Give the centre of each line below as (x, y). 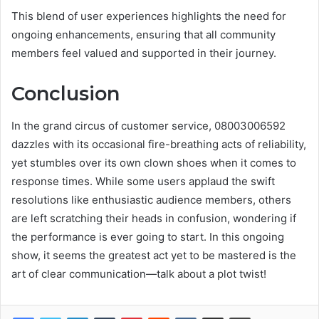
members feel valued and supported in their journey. (144, 53)
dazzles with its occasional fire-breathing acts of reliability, (159, 144)
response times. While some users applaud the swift (143, 181)
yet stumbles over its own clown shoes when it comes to (154, 162)
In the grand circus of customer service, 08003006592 (148, 125)
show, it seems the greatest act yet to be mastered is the (154, 255)
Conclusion (66, 94)
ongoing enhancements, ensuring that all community (143, 35)
